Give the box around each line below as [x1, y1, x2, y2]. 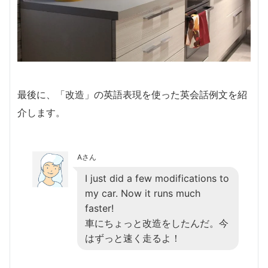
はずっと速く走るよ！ [85, 232, 181, 244]
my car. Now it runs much [85, 187, 200, 199]
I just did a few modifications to [85, 172, 229, 184]
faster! [85, 202, 114, 214]
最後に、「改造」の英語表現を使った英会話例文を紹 [17, 88, 247, 100]
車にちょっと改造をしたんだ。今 [85, 217, 229, 229]
